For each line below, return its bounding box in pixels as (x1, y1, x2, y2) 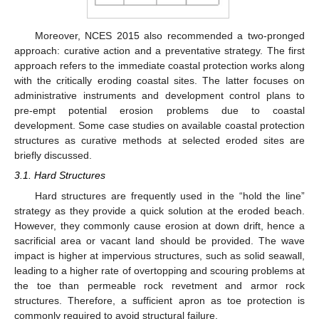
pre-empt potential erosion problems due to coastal (14, 105, 305, 117)
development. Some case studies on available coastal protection (14, 120, 305, 132)
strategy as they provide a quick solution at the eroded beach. (14, 204, 305, 216)
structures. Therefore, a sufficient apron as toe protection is (14, 294, 305, 306)
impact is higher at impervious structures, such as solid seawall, (14, 249, 305, 261)
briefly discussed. (14, 150, 92, 162)
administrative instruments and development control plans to (14, 90, 305, 102)
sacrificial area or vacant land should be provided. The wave (14, 234, 305, 246)
